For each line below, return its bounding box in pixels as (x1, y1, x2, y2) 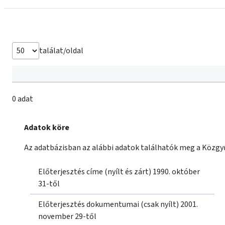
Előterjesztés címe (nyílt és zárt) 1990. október (38, 166, 200, 177)
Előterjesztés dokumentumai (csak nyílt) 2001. (38, 199, 198, 210)
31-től (38, 178, 60, 189)
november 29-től (38, 211, 96, 222)
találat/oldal (39, 45, 83, 56)
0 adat (12, 93, 33, 104)
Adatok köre (24, 122, 69, 133)
